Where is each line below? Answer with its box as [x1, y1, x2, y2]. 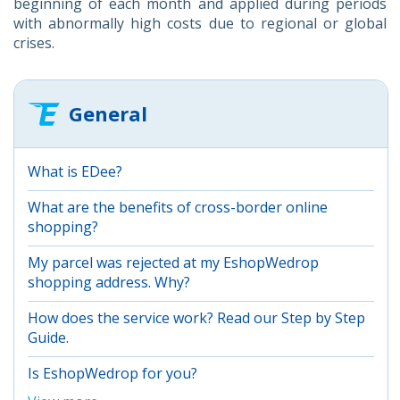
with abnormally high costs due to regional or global [13, 12, 387, 33]
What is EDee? [28, 161, 122, 181]
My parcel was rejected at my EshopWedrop [28, 252, 319, 272]
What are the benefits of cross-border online [28, 196, 328, 217]
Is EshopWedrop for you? [28, 362, 197, 383]
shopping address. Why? [28, 271, 190, 292]
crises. [13, 32, 58, 53]
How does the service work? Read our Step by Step [28, 307, 365, 328]
